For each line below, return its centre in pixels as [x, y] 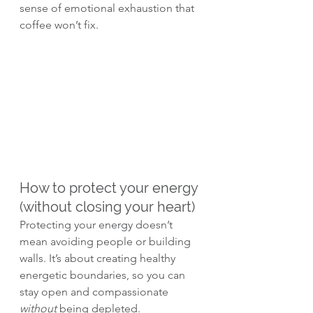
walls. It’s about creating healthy [99, 259]
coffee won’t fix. [59, 25]
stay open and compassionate [95, 292]
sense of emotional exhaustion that [108, 8]
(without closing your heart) [107, 207]
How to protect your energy [110, 188]
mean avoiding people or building [107, 242]
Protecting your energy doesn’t [97, 225]
